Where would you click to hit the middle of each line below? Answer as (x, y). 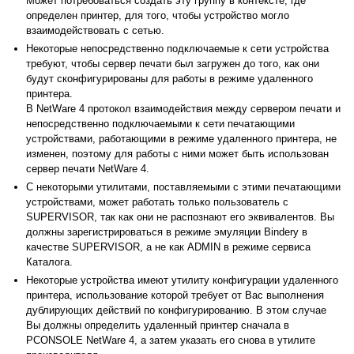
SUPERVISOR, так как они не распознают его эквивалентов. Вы (180, 217)
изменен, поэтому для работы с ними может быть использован (177, 153)
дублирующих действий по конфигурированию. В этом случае (176, 310)
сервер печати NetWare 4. (88, 168)
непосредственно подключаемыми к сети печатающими (160, 123)
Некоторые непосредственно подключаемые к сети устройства (177, 48)
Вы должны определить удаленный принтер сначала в (158, 325)
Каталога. (49, 262)
